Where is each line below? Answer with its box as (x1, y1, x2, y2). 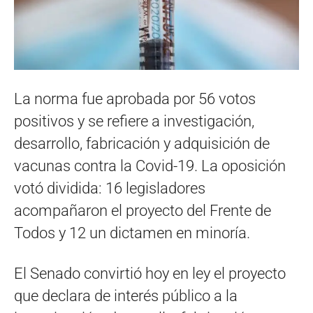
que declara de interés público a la (14, 286, 238, 305)
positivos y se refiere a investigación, (14, 112, 254, 130)
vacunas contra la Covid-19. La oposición (14, 156, 286, 175)
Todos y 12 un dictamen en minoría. (14, 224, 250, 242)
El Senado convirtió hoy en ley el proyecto (14, 264, 286, 282)
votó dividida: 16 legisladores (14, 179, 205, 197)
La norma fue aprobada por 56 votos (14, 89, 256, 108)
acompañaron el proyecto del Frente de (14, 201, 271, 219)
